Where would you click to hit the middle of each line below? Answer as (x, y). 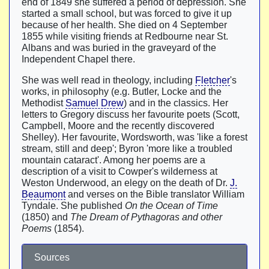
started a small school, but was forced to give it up (127, 14)
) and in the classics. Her (176, 103)
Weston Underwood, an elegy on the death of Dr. (126, 183)
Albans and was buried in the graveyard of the (119, 48)
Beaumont (44, 194)
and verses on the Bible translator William (155, 194)
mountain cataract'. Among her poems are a (113, 160)
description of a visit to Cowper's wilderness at (119, 171)
